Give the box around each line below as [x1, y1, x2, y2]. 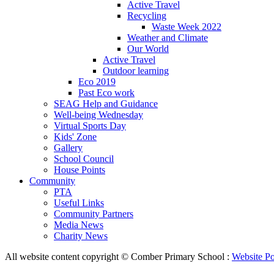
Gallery [54, 142, 83, 153]
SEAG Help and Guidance [54, 98, 158, 109]
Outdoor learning [103, 65, 169, 76]
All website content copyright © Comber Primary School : [5, 251, 232, 262]
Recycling [127, 10, 166, 21]
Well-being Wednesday [54, 109, 143, 120]
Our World [127, 43, 169, 54]
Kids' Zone [54, 131, 97, 142]
